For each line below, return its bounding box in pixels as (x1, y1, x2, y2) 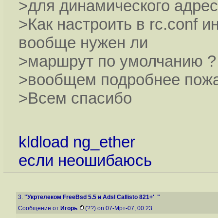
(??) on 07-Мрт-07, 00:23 (85, 205, 154, 212)
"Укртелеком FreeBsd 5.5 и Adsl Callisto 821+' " (24, 194, 160, 200)
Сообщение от (18, 205, 60, 212)
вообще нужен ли (18, 34, 148, 52)
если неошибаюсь (18, 151, 152, 169)
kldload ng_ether (18, 132, 135, 151)
